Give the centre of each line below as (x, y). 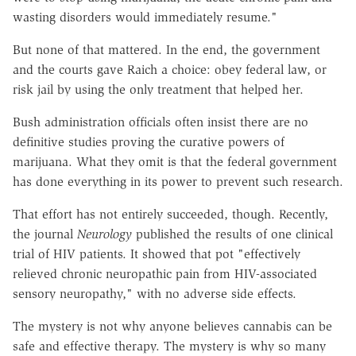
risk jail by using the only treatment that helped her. (158, 89)
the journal (45, 234)
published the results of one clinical (232, 234)
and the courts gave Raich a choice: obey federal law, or (170, 69)
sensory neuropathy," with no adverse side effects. (155, 293)
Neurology (104, 234)
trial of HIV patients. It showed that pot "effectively (157, 253)
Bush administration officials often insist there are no (161, 122)
